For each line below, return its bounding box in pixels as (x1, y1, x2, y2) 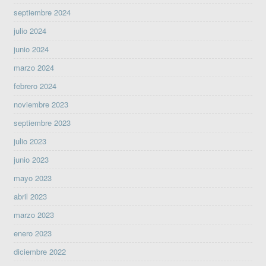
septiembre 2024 (14, 6, 71, 18)
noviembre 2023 (14, 98, 69, 110)
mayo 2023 (14, 172, 52, 183)
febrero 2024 (14, 80, 57, 91)
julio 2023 (14, 135, 47, 147)
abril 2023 (14, 190, 47, 202)
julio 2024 (14, 24, 47, 36)
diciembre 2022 (14, 245, 66, 257)
